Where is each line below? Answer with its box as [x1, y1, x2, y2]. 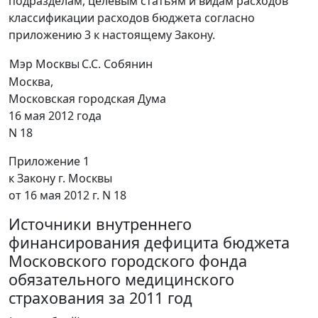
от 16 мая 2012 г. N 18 [9, 187, 126, 204]
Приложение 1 [9, 153, 89, 170]
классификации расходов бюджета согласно [9, 10, 255, 26]
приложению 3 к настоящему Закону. [9, 27, 215, 43]
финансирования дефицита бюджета [9, 232, 290, 253]
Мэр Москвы [9, 56, 79, 72]
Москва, [9, 74, 53, 90]
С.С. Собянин [82, 56, 153, 72]
